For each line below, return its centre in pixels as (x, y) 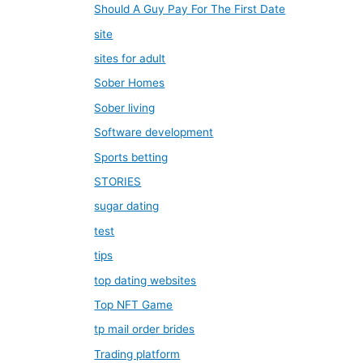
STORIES (118, 182)
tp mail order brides (145, 329)
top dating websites (145, 280)
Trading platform (137, 354)
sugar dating (127, 206)
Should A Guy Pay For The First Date (190, 9)
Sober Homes (130, 83)
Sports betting (131, 157)
